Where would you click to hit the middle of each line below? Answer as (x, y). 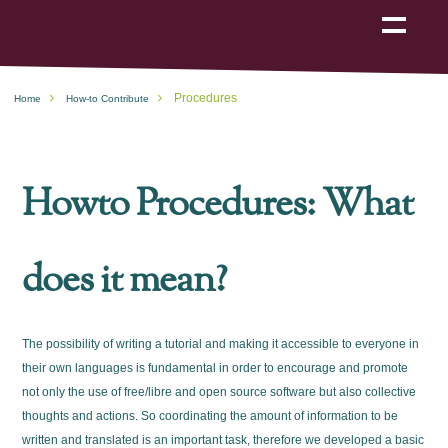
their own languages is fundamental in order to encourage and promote (215, 367)
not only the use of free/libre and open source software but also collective (219, 391)
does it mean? (124, 281)
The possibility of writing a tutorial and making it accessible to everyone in (221, 343)
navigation (401, 16)
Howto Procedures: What (218, 205)
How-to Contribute (108, 98)
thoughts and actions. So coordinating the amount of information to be (210, 415)
